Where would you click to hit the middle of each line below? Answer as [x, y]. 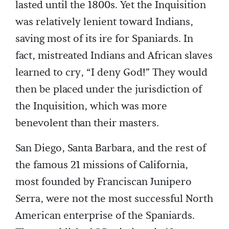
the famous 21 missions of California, [102, 165]
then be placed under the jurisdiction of [109, 89]
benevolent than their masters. [87, 123]
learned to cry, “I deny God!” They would [111, 73]
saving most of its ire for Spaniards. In [104, 39]
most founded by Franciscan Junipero [104, 182]
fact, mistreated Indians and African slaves [114, 56]
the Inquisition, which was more [91, 106]
